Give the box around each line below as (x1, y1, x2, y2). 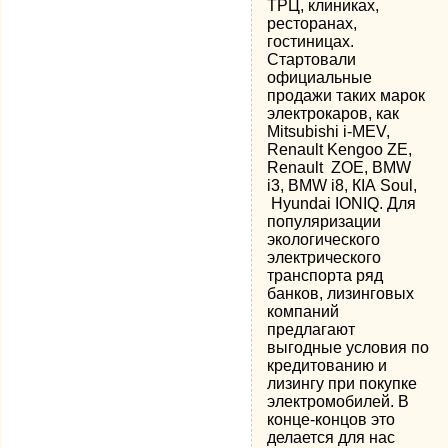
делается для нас (267, 429, 396, 446)
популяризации (267, 213, 382, 230)
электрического (267, 249, 382, 266)
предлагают (267, 321, 356, 338)
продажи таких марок (267, 87, 426, 104)
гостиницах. (267, 33, 355, 50)
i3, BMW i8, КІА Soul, (267, 177, 418, 194)
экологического (267, 231, 381, 248)
